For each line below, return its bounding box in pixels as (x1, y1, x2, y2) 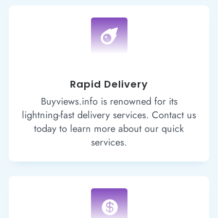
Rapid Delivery (70, 77, 148, 91)
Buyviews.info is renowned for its (40, 94, 178, 109)
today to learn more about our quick (34, 121, 184, 136)
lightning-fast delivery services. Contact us (22, 108, 196, 122)
